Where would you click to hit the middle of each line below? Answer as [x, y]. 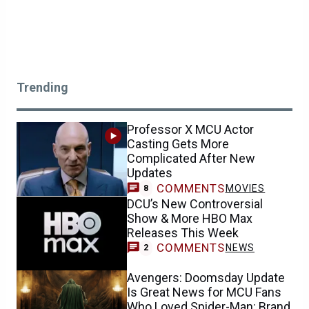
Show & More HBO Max [190, 218]
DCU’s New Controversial [195, 203]
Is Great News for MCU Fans [204, 292]
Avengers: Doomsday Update [206, 277]
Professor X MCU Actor [190, 129]
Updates [150, 173]
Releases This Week [183, 232]
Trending [42, 87]
